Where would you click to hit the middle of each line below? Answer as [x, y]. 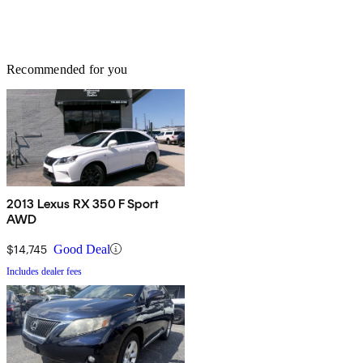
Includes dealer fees [44, 271]
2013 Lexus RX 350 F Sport [83, 203]
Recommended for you [67, 69]
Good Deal [82, 249]
